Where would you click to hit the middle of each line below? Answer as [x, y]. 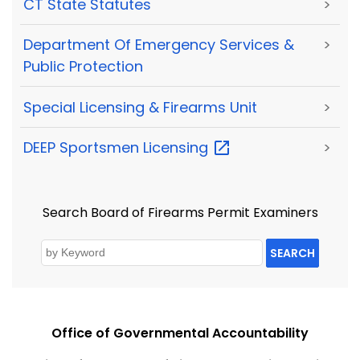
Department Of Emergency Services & [159, 45]
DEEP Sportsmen [83, 147]
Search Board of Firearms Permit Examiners [180, 213]
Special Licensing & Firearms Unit [140, 107]
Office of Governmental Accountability [180, 333]
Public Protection [83, 67]
